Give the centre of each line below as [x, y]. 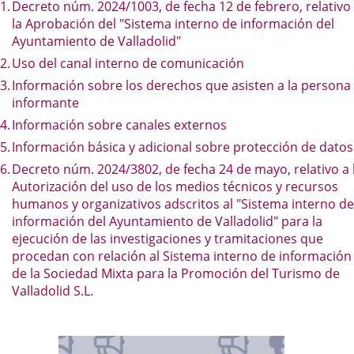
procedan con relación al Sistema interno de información [182, 256]
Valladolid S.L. [53, 291]
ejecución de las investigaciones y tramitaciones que [168, 239]
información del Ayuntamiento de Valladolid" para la [167, 221]
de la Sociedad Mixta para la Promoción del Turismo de [176, 273]
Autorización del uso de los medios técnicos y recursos [175, 186]
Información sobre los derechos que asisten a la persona [181, 85]
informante [45, 103]
